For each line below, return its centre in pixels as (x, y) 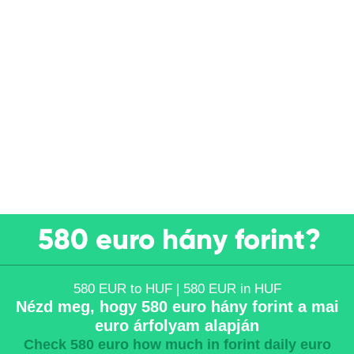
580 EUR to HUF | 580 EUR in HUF (177, 289)
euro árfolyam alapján (177, 326)
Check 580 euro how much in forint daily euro (177, 345)
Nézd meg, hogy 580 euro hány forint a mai (177, 307)
